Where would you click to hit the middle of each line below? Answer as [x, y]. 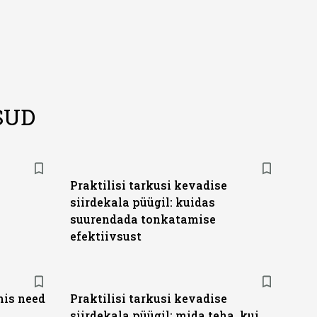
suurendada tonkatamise [143, 219]
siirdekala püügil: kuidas [142, 202]
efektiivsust [105, 236]
